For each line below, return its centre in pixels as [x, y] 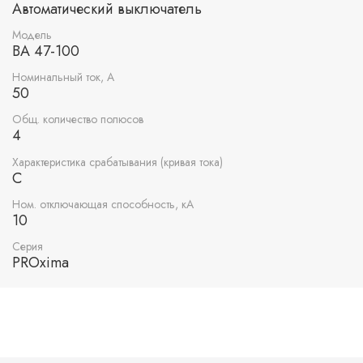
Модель [32, 34]
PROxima [41, 262]
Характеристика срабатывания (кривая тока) [117, 162]
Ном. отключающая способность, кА [103, 204]
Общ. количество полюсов [78, 120]
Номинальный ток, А [63, 77]
